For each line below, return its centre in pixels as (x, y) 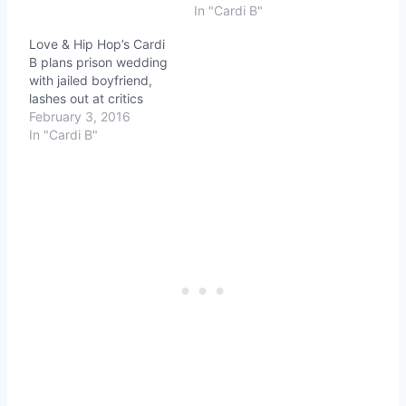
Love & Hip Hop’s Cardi (97, 43)
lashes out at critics (86, 98)
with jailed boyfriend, (91, 80)
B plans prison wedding (98, 62)
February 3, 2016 (80, 116)
